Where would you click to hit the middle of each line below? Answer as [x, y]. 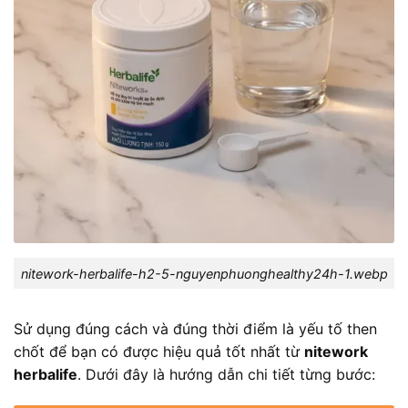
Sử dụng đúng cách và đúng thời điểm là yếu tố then [195, 329]
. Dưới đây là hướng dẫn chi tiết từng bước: [226, 375]
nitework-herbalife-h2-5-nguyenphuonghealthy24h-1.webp [204, 273]
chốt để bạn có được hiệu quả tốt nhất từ [159, 352]
